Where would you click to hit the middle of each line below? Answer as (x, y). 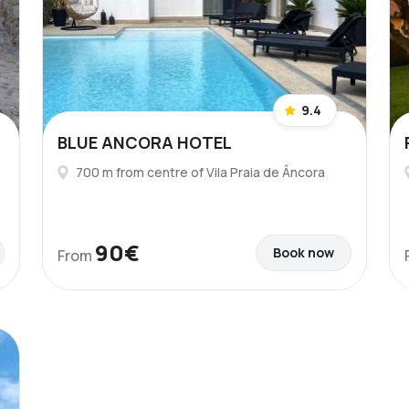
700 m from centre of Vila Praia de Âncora (200, 172)
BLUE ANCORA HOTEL (145, 142)
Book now (304, 252)
